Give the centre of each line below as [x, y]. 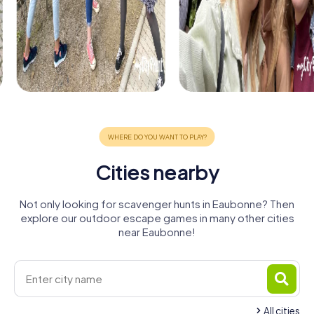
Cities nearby [157, 172]
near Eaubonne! [157, 232]
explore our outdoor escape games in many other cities [157, 218]
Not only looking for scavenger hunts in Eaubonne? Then [157, 204]
